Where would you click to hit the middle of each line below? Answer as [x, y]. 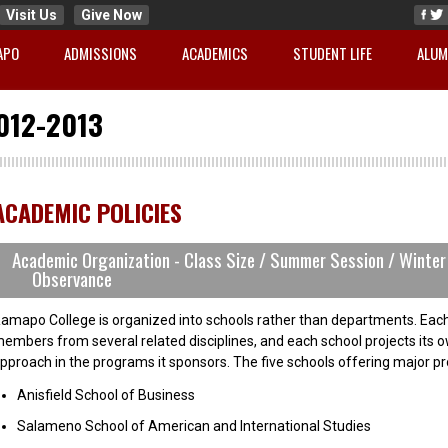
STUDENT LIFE [332, 53]
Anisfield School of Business [105, 395]
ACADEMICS [214, 53]
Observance [71, 278]
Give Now [111, 15]
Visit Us [31, 15]
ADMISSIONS [100, 53]
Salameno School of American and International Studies [193, 426]
